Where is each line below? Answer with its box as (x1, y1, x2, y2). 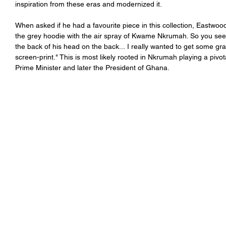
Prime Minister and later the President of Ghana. (15, 64, 171, 72)
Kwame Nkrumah (132, 32, 187, 40)
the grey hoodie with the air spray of (15, 32, 132, 40)
